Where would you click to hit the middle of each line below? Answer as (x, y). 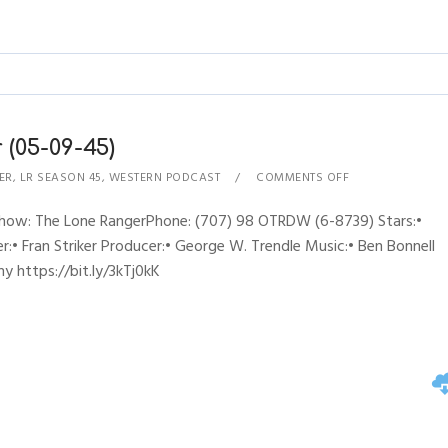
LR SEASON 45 (60, 177)
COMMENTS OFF (303, 177)
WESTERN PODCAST (164, 177)
